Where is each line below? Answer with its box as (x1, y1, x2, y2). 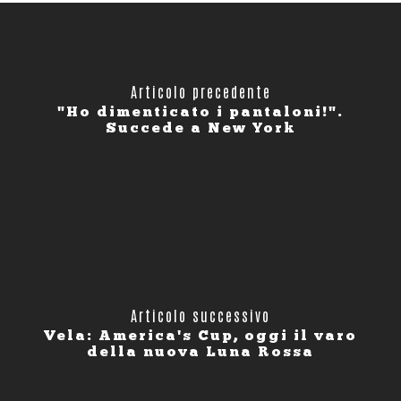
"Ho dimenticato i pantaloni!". (57, 102, 344, 120)
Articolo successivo (131, 305, 270, 324)
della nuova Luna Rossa (87, 342, 314, 360)
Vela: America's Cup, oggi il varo (44, 326, 357, 344)
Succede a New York (105, 118, 296, 136)
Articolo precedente (130, 81, 271, 100)
